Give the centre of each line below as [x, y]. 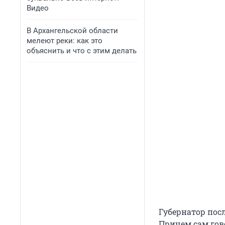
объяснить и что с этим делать [82, 51]
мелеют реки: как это [65, 41]
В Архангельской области [72, 31]
